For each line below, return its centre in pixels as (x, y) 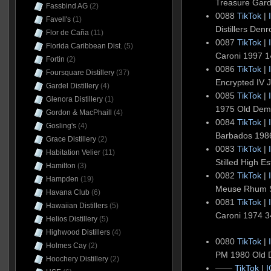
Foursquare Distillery (80, 73)
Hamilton (60, 166)
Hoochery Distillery (77, 259)
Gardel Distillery (72, 86)
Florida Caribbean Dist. (84, 46)
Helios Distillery (71, 219)
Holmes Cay (66, 246)
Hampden (62, 179)
